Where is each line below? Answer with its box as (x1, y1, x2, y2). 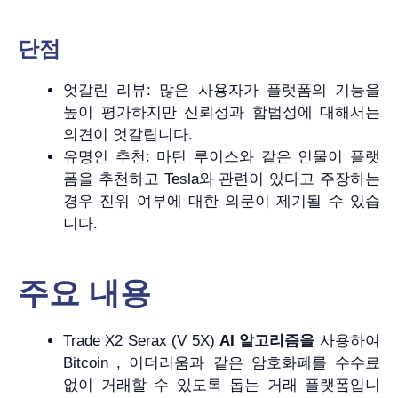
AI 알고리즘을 (219, 332, 314, 350)
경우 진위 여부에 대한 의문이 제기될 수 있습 (63, 192, 380, 210)
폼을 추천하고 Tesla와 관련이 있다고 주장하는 (63, 170, 380, 187)
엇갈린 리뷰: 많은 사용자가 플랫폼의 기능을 (63, 81, 380, 99)
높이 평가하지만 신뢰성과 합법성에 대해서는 (63, 103, 380, 121)
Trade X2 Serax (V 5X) (63, 332, 219, 350)
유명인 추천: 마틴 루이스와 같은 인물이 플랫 (63, 147, 380, 165)
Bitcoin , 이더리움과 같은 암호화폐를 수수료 (63, 354, 380, 372)
